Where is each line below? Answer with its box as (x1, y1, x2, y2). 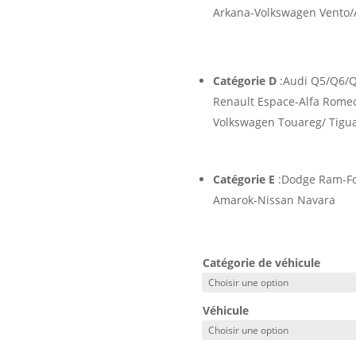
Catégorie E (212, 172, 275, 188)
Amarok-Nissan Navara (212, 192, 335, 208)
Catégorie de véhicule (202, 254, 320, 270)
